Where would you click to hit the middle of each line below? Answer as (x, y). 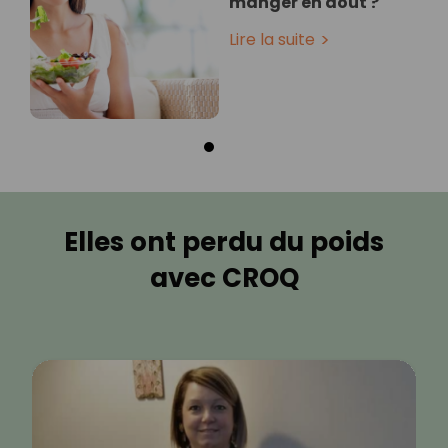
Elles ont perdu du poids (224, 241)
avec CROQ (224, 277)
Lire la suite (272, 39)
